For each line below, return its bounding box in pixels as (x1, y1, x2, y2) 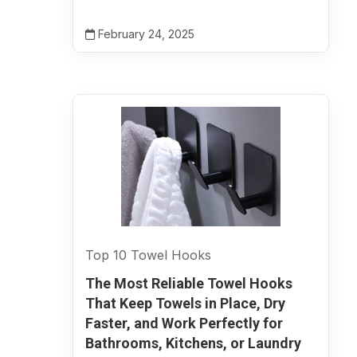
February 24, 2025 (95, 27, 194, 41)
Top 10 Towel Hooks (85, 247, 211, 263)
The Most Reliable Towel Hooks (85, 275, 292, 292)
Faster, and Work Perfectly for (85, 315, 283, 331)
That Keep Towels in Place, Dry (85, 295, 285, 312)
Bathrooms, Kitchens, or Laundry (85, 335, 301, 351)
